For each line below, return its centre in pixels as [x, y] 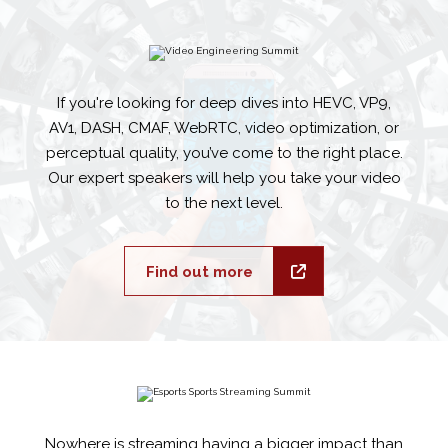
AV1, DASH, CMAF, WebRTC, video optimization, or [224, 127]
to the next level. [224, 202]
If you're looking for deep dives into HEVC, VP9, [224, 102]
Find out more [199, 271]
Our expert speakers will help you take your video [224, 177]
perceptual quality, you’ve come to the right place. [224, 152]
